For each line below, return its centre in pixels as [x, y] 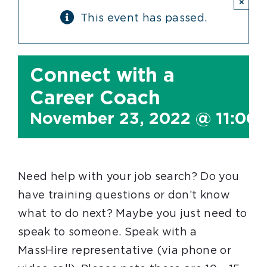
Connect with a [102, 76]
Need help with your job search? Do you [129, 177]
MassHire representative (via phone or [125, 251]
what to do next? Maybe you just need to [133, 214]
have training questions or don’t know [124, 195]
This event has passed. [144, 18]
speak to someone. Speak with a [108, 232]
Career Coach [95, 98]
